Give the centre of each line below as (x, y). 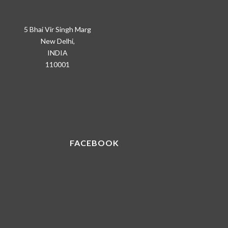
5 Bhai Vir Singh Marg (58, 29)
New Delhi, (58, 41)
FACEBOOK (94, 142)
